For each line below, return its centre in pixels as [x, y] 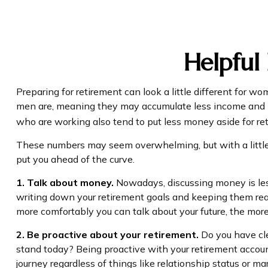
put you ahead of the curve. [75, 159]
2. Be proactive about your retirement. [107, 234]
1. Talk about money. [65, 182]
